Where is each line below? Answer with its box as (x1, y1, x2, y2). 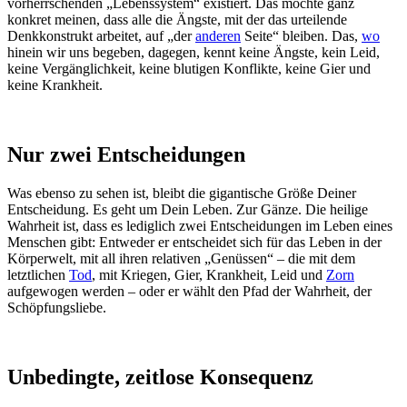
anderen (195, 27, 241, 44)
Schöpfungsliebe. (7, 299, 106, 315)
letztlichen (7, 266, 69, 283)
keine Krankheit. (7, 76, 103, 93)
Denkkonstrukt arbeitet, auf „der (7, 27, 195, 44)
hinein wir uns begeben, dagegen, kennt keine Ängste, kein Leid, (7, 44, 380, 60)
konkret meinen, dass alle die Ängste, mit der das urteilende (7, 11, 347, 27)
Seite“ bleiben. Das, (241, 27, 362, 44)
